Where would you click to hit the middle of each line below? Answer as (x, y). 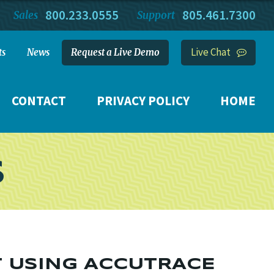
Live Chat (210, 52)
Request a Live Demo (115, 52)
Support (156, 15)
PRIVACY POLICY (143, 101)
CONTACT (39, 101)
